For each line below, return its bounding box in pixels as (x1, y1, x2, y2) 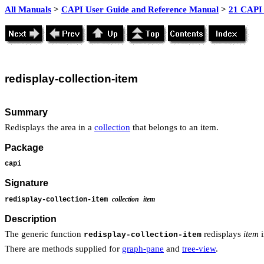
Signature (5, 178, 48, 189)
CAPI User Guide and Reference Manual (61, 5, 219, 14)
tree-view (182, 244, 216, 254)
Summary (5, 107, 48, 117)
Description (5, 214, 57, 225)
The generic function (5, 229, 84, 239)
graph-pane (122, 244, 164, 254)
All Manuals (5, 5, 51, 14)
